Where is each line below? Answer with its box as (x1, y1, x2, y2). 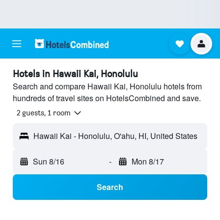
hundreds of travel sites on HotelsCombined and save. (13, 92, 201, 104)
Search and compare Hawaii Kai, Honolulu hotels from (13, 81, 202, 92)
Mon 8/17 (131, 156, 164, 167)
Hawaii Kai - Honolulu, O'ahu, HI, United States (33, 130, 197, 142)
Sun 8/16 (33, 156, 64, 167)
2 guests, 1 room (17, 108, 71, 118)
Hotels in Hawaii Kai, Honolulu (13, 68, 138, 80)
